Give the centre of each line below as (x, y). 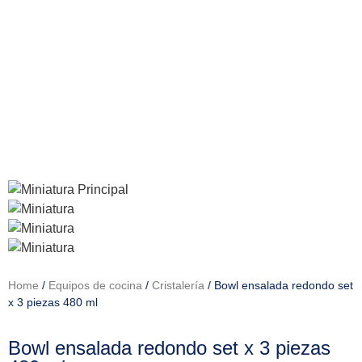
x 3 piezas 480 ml (53, 302)
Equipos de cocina (95, 285)
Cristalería (178, 285)
